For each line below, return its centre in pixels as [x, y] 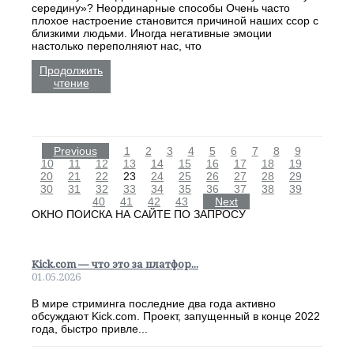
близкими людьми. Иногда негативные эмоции [152, 33]
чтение [71, 83]
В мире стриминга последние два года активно [154, 303]
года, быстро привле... [90, 328]
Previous [75, 151]
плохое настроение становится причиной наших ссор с [175, 20]
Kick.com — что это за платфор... [115, 264]
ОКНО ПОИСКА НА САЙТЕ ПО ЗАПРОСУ [139, 214]
